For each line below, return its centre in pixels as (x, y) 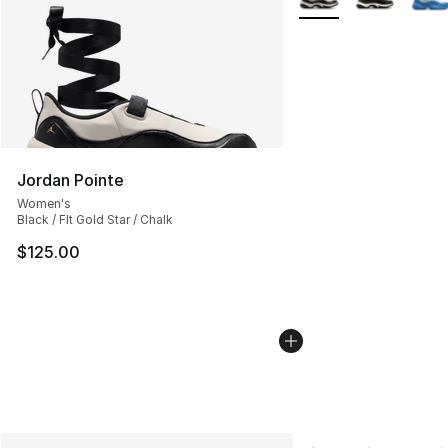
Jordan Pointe (70, 180)
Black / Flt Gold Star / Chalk (95, 220)
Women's (44, 204)
